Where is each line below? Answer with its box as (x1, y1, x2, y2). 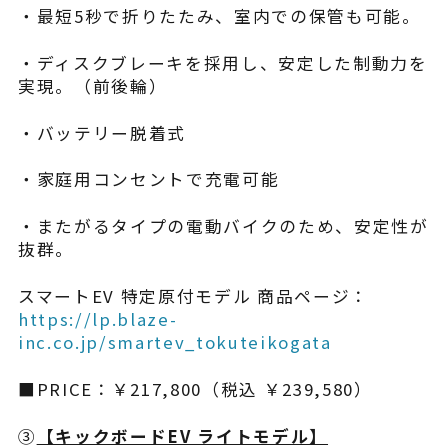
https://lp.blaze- (17, 307, 178, 332)
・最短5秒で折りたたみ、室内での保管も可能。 (17, 3, 421, 28)
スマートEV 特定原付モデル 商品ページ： (17, 284, 370, 309)
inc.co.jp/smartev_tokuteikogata (17, 330, 332, 355)
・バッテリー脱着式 (17, 120, 186, 145)
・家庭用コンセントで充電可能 (17, 167, 280, 192)
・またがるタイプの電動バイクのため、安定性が (17, 214, 429, 239)
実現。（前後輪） (17, 73, 168, 98)
